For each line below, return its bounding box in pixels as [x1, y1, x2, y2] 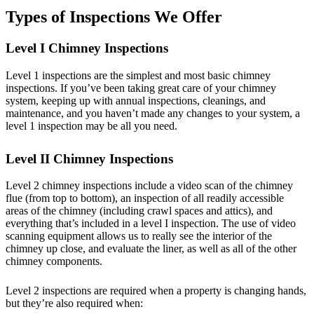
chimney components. [6, 255, 102, 268]
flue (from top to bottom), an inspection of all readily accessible [6, 192, 284, 205]
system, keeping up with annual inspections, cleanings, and [6, 94, 266, 107]
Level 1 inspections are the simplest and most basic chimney [6, 69, 271, 81]
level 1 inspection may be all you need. [6, 119, 177, 132]
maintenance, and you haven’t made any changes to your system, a [6, 107, 300, 119]
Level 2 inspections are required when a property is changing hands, [6, 285, 306, 297]
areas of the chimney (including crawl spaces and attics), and [6, 205, 273, 217]
